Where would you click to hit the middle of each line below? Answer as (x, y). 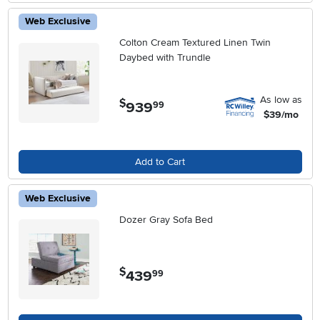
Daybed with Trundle (165, 57)
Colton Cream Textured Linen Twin (195, 42)
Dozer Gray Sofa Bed (166, 219)
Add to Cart (160, 161)
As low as (281, 100)
